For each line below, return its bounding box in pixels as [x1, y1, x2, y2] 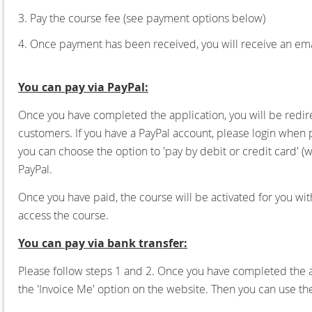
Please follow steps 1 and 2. [18, 263, 157, 279]
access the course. [18, 207, 111, 223]
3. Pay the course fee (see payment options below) [18, 10, 265, 26]
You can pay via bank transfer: [18, 235, 187, 251]
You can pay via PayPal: [18, 79, 148, 95]
